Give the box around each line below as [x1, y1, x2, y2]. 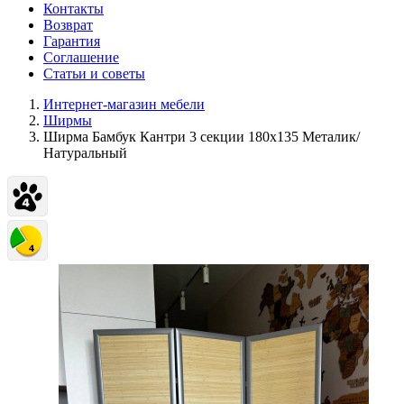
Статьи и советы [43, 66, 145, 81]
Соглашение [43, 50, 119, 65]
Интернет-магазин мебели [43, 96, 205, 112]
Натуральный [43, 145, 127, 161]
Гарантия [43, 33, 100, 49]
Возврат [43, 17, 93, 32]
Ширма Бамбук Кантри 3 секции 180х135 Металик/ [43, 129, 360, 144]
